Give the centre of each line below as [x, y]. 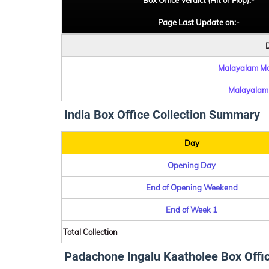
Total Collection [90, 232]
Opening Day [192, 165]
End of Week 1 [192, 210]
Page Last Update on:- [199, 22]
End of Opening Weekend [192, 187]
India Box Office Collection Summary [162, 115]
